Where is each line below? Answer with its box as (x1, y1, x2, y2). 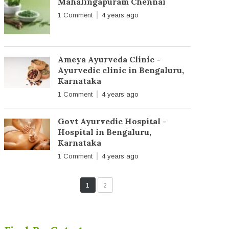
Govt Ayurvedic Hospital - (57, 116, 167, 127)
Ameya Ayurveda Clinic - (57, 54, 161, 65)
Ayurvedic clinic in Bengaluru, (57, 65, 184, 76)
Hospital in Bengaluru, (57, 127, 151, 138)
